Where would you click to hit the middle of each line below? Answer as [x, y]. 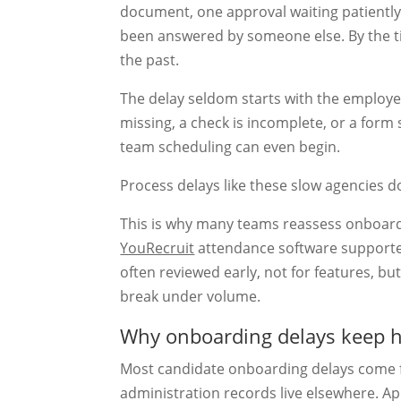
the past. [150, 60]
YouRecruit [158, 247]
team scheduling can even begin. [230, 146]
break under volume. [191, 296]
